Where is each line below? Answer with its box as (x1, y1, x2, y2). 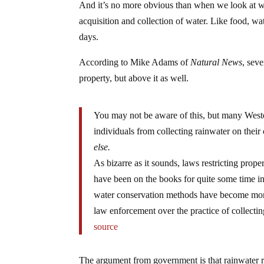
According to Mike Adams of (79, 57, 191, 67)
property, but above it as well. (79, 72, 189, 83)
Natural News (190, 57, 243, 67)
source (94, 221, 118, 232)
